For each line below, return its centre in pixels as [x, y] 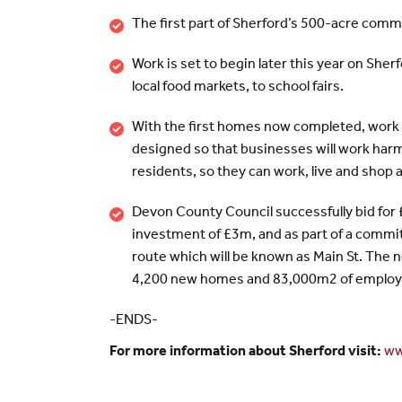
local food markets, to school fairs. [238, 87]
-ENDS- [134, 321]
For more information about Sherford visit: [247, 352]
